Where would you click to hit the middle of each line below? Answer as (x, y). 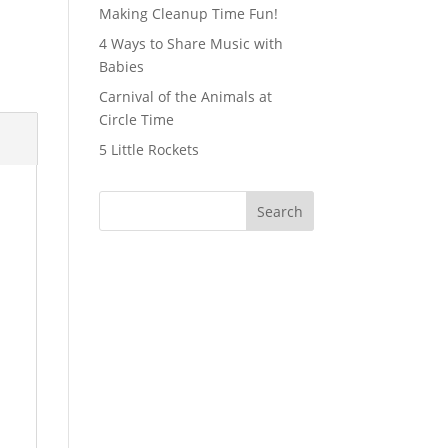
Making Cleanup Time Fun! (188, 13)
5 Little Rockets (148, 149)
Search (279, 211)
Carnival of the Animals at (185, 96)
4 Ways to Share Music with (190, 43)
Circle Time (136, 119)
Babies (121, 66)
